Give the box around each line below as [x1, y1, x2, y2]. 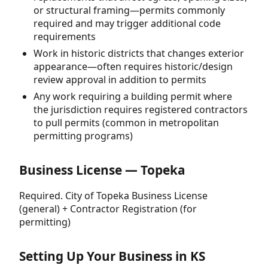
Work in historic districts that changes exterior [33, 47, 244, 60]
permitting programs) [33, 129, 133, 143]
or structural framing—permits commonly [33, 3, 225, 17]
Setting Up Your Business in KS [19, 247, 205, 264]
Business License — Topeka [19, 162, 185, 179]
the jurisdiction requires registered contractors [33, 103, 248, 117]
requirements [33, 29, 96, 43]
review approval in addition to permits [33, 73, 206, 87]
